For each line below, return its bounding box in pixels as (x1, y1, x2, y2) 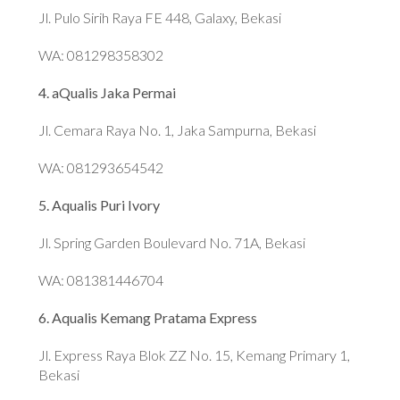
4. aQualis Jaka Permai (38, 84, 177, 102)
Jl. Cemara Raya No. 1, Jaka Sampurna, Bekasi (38, 121, 317, 139)
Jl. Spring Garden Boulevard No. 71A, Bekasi (38, 234, 306, 252)
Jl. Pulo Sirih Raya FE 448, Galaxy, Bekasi (38, 9, 282, 27)
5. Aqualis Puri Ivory (38, 196, 161, 214)
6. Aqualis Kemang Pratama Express (38, 309, 258, 327)
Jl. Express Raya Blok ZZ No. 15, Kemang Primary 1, (38, 346, 351, 364)
